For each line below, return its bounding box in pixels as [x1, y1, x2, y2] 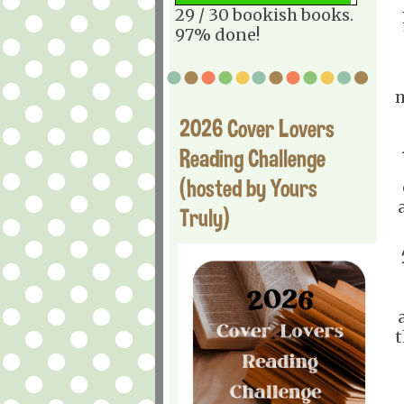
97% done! [175, 23, 260, 45]
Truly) [179, 202, 230, 233]
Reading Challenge [179, 142, 326, 173]
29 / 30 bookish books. [175, 4, 353, 25]
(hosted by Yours [179, 172, 317, 203]
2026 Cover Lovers [179, 113, 335, 143]
